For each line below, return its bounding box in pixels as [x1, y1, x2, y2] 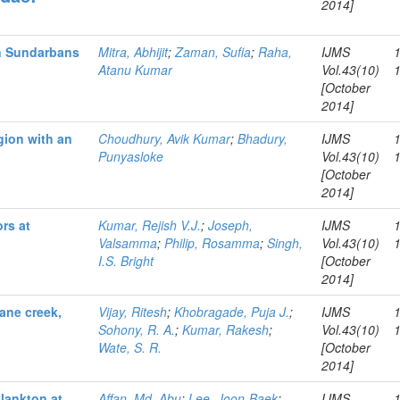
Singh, [267, 234, 304, 252]
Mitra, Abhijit [98, 43, 169, 61]
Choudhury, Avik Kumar [98, 129, 231, 147]
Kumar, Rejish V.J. [98, 216, 202, 234]
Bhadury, [237, 129, 288, 147]
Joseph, [208, 216, 254, 234]
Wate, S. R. [98, 338, 162, 356]
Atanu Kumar [98, 61, 173, 79]
